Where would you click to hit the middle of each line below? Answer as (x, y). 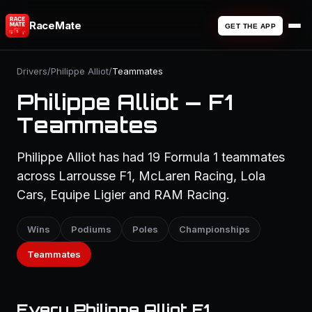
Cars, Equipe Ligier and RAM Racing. (123, 195)
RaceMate (55, 25)
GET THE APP (250, 26)
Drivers (32, 71)
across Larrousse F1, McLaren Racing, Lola (141, 176)
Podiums (91, 229)
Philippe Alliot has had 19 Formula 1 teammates (151, 157)
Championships (214, 229)
